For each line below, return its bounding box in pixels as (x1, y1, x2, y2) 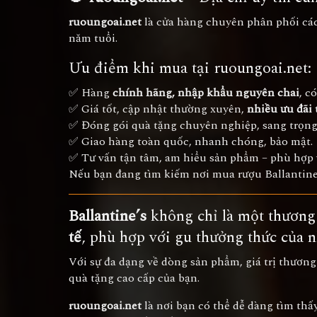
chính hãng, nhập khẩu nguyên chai (113, 84, 299, 101)
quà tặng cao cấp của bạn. (69, 270, 200, 287)
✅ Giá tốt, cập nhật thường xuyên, (69, 100, 247, 117)
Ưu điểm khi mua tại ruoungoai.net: (69, 57, 311, 80)
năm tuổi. (69, 30, 117, 47)
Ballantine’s (69, 204, 146, 228)
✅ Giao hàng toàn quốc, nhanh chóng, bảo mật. (69, 133, 313, 150)
